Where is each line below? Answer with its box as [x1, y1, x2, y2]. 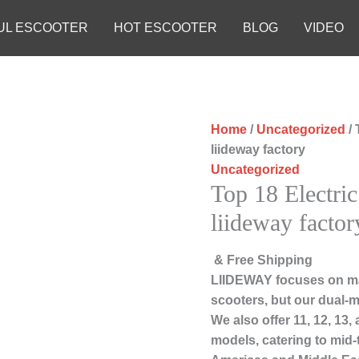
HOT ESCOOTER [114, 21, 217, 34]
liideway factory [211, 143, 306, 157]
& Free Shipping [214, 253, 313, 268]
